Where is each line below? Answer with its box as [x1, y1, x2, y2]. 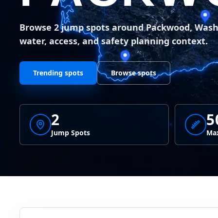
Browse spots [111, 68, 156, 78]
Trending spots [33, 68, 83, 78]
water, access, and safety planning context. [19, 35, 208, 47]
